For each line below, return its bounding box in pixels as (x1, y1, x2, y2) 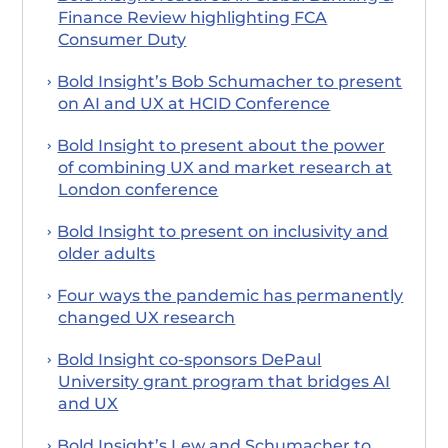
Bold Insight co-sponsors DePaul (57, 349, 322, 369)
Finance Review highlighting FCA (58, 7, 328, 27)
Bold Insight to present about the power (57, 135, 386, 155)
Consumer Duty (58, 29, 187, 49)
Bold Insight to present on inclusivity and (57, 221, 389, 241)
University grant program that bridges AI (58, 371, 391, 391)
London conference (58, 179, 219, 199)
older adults (58, 243, 156, 263)
